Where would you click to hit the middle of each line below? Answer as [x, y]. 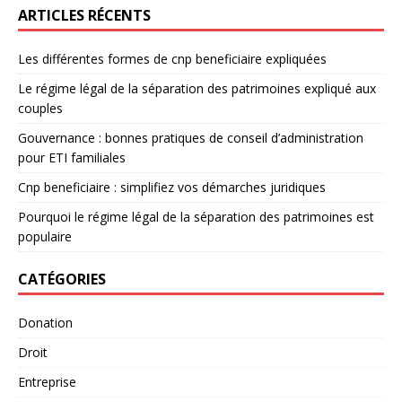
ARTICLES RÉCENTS [84, 15]
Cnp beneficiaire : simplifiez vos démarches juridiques [172, 187]
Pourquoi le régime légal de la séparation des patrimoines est [196, 216]
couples [40, 108]
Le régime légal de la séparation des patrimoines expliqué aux [197, 88]
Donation [45, 322]
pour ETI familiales [72, 157]
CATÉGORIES [62, 279]
